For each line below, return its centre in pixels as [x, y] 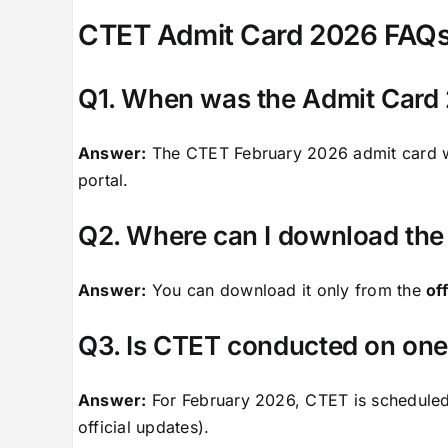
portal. [103, 179]
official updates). [143, 426]
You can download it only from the [286, 289]
